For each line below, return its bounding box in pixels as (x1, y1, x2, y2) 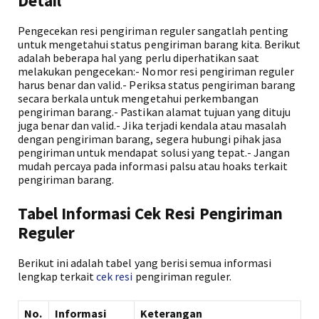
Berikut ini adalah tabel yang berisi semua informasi (18, 256, 272, 270)
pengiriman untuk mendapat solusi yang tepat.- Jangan (18, 145, 291, 159)
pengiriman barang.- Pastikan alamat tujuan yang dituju (18, 105, 291, 119)
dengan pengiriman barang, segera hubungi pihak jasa (18, 132, 282, 146)
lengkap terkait (18, 269, 97, 283)
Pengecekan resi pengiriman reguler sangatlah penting (18, 23, 289, 38)
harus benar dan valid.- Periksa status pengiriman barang (18, 78, 296, 92)
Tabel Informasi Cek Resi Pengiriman (18, 203, 283, 224)
